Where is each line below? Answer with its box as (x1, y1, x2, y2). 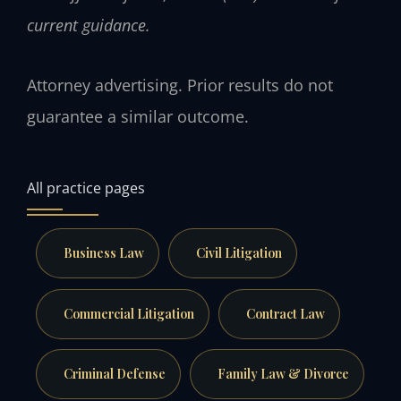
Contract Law (245, 304, 325, 322)
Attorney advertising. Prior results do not (27, 73, 333, 96)
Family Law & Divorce (217, 365, 349, 383)
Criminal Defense (63, 365, 166, 383)
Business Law (63, 244, 144, 262)
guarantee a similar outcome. (27, 105, 249, 127)
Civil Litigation (195, 244, 282, 262)
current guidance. (27, 14, 150, 37)
